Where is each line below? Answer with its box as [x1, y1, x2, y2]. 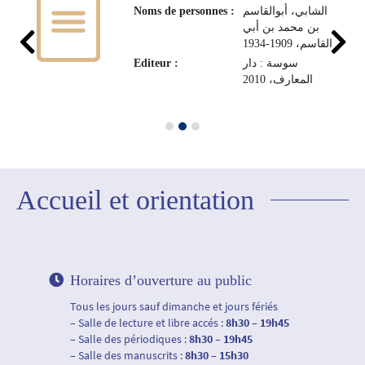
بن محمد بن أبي [242, 21, 319, 33]
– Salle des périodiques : [70, 332, 189, 346]
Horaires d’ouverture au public [70, 272, 252, 288]
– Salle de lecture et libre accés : [70, 315, 226, 330]
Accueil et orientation [16, 185, 254, 215]
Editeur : [133, 57, 178, 69]
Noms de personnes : [133, 5, 235, 17]
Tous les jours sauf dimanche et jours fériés [70, 299, 278, 314]
